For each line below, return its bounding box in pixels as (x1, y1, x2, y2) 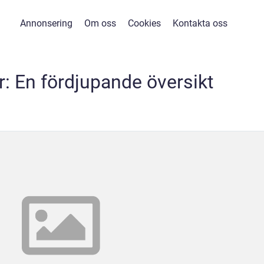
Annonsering (19, 18, 72, 29)
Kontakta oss (172, 18, 227, 29)
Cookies (127, 18, 161, 29)
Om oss (84, 18, 116, 29)
